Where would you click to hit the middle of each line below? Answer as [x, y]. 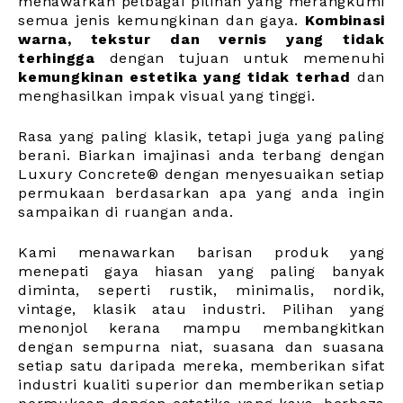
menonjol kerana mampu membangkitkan [201, 328]
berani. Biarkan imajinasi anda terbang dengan [201, 156]
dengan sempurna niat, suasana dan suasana [201, 347]
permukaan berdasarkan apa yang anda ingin [201, 193]
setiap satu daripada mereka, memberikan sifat [201, 366]
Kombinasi [345, 21]
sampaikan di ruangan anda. [126, 212]
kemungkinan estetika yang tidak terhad [184, 77]
